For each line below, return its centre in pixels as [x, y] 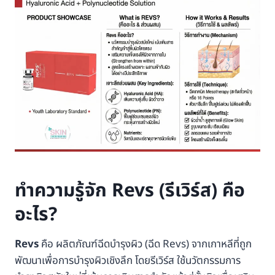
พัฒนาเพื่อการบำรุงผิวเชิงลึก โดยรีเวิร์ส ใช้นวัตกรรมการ [128, 261]
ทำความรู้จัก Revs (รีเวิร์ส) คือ [130, 191]
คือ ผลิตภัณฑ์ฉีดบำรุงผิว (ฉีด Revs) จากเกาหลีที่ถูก [145, 244]
